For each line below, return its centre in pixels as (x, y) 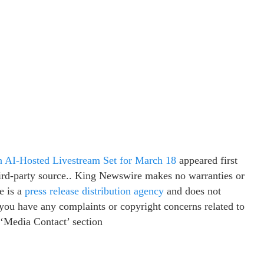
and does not (192, 191)
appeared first (207, 160)
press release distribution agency (94, 191)
